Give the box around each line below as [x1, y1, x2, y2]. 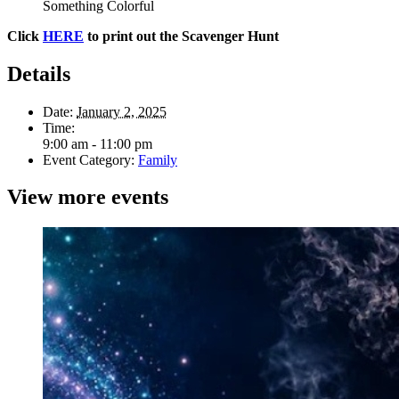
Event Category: [43, 151, 134, 167]
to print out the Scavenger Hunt [84, 28, 279, 44]
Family [138, 151, 177, 167]
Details [7, 61, 70, 85]
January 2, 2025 [77, 103, 167, 119]
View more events [7, 185, 168, 209]
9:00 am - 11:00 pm [43, 135, 152, 151]
